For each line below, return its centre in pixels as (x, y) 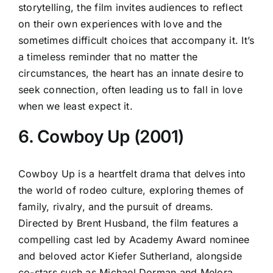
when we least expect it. (76, 106)
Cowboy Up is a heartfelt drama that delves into (132, 173)
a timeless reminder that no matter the (108, 56)
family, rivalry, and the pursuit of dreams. (116, 206)
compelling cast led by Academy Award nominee (134, 239)
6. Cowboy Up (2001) (101, 136)
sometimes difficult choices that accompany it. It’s (136, 40)
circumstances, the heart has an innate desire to (131, 73)
